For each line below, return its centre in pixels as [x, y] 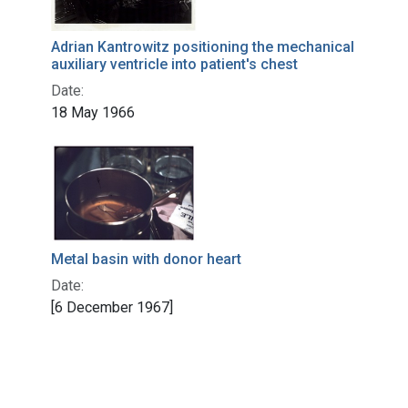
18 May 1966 [93, 113]
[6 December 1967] [112, 308]
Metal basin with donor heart [146, 260]
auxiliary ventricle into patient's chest [174, 65]
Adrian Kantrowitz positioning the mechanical [203, 47]
